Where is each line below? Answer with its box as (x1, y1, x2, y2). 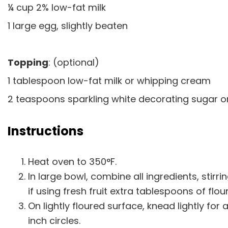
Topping (8, 56, 48, 69)
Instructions (8, 123, 83, 139)
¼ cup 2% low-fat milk (8, 1, 108, 14)
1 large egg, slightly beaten (8, 19, 130, 32)
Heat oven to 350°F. (28, 155, 119, 168)
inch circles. (28, 214, 83, 227)
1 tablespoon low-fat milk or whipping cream (8, 74, 213, 87)
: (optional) (48, 56, 102, 69)
